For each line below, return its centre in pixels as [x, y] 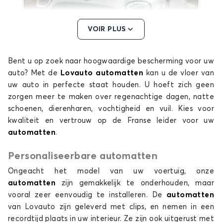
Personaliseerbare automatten [83, 156]
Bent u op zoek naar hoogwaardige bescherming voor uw [111, 61]
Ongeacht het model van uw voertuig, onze [111, 171]
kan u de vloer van [179, 73]
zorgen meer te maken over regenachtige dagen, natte [111, 97]
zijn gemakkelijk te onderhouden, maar [138, 183]
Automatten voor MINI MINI [111, 175]
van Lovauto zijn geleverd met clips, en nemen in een [111, 207]
